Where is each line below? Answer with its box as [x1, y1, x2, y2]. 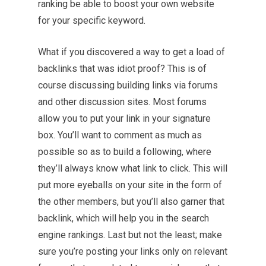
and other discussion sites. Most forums [38, 96, 207, 107]
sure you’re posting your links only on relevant [38, 246, 227, 257]
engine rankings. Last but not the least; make [38, 229, 222, 240]
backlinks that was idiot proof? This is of [38, 63, 207, 74]
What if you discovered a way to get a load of [38, 46, 225, 58]
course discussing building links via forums [38, 80, 218, 91]
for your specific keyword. [38, 15, 145, 26]
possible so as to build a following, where [38, 146, 211, 157]
